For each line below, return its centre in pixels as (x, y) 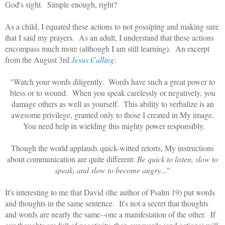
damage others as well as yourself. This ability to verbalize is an (113, 103)
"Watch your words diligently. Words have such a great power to (113, 81)
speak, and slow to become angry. (109, 170)
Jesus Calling (93, 59)
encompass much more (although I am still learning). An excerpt (107, 48)
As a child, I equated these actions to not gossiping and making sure (112, 26)
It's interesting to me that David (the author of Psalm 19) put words (110, 192)
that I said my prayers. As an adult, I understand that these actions (109, 37)
